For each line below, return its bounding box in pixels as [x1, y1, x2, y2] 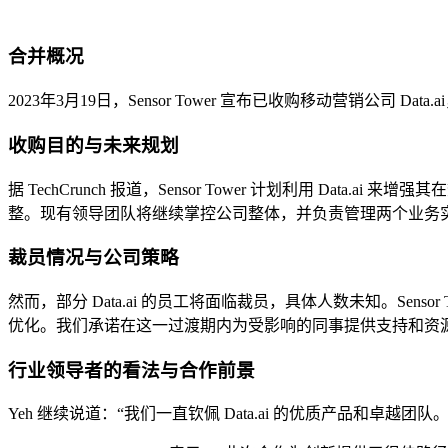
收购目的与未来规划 [8, 134, 179, 156]
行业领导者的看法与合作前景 [8, 359, 255, 381]
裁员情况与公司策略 [8, 247, 179, 269]
